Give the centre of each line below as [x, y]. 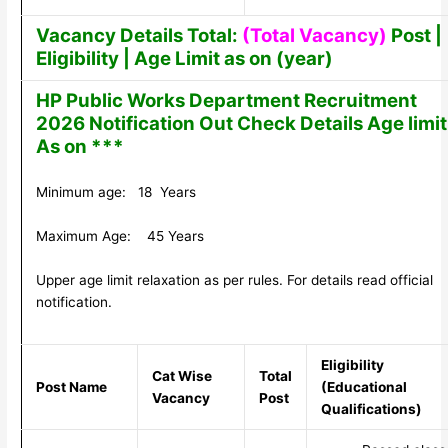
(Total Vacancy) [314, 36]
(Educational [363, 387]
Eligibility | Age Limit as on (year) [184, 59]
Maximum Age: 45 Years [119, 236]
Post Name [71, 387]
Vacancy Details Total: [136, 36]
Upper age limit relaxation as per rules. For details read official [234, 280]
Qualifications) [371, 409]
